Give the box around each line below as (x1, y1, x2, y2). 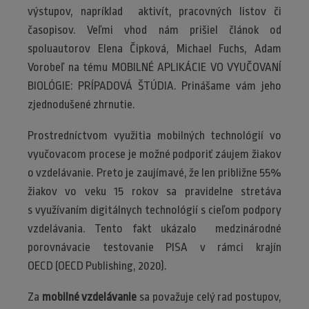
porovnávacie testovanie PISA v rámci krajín (28, 240, 281, 254)
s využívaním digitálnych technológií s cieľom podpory (28, 203, 281, 217)
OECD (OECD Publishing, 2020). (28, 259, 167, 272)
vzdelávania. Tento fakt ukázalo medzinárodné (28, 221, 281, 235)
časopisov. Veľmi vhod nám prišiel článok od (28, 23, 281, 37)
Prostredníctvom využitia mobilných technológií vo (28, 128, 281, 142)
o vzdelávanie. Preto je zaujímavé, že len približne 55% (28, 166, 281, 179)
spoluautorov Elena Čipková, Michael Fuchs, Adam (28, 41, 281, 55)
